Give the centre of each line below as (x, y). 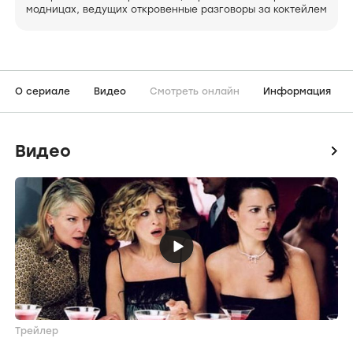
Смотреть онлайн (195, 92)
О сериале (43, 92)
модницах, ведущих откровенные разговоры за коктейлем (176, 10)
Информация (297, 92)
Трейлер (37, 331)
